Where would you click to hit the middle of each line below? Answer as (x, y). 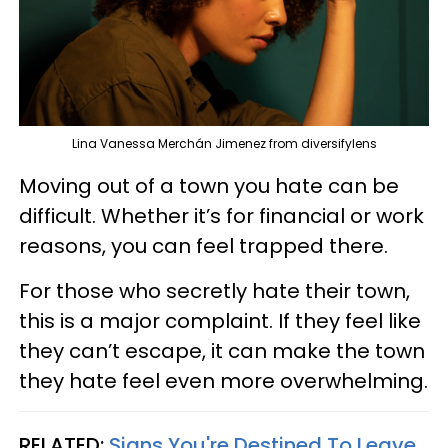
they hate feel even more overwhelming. (223, 381)
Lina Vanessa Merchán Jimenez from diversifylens (224, 144)
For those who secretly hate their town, (214, 291)
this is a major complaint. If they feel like (220, 321)
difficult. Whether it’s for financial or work (221, 216)
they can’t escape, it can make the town (222, 351)
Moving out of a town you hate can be (209, 186)
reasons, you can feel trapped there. (203, 246)
